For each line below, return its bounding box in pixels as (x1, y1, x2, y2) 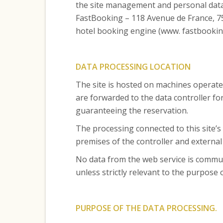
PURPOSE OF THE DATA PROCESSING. (75, 203, 217, 214)
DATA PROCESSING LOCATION (75, 61, 191, 72)
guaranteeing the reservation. (75, 105, 188, 116)
